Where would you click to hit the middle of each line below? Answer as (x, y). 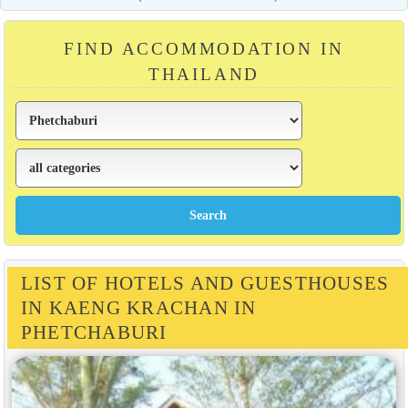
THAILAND (204, 74)
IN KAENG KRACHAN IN (138, 308)
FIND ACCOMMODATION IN (204, 48)
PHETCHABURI (94, 332)
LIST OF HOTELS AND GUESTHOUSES (205, 283)
